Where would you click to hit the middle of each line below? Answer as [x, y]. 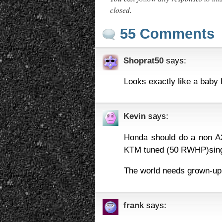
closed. [121, 10]
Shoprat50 [143, 61]
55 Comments [167, 34]
